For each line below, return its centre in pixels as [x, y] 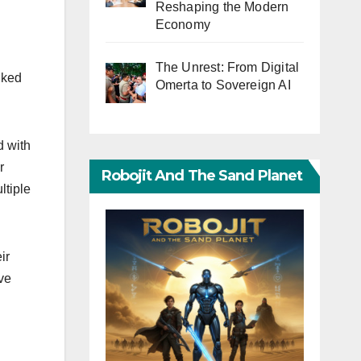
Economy [183, 25]
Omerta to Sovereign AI [223, 85]
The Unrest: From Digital [227, 68]
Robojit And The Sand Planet [202, 176]
